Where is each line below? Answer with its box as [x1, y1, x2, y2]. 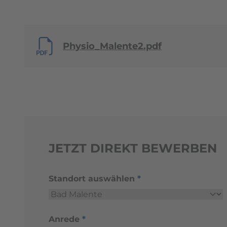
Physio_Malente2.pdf [63, 40, 162, 52]
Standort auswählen [49, 173, 137, 183]
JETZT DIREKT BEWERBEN [49, 140, 217, 156]
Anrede [49, 214, 82, 224]
